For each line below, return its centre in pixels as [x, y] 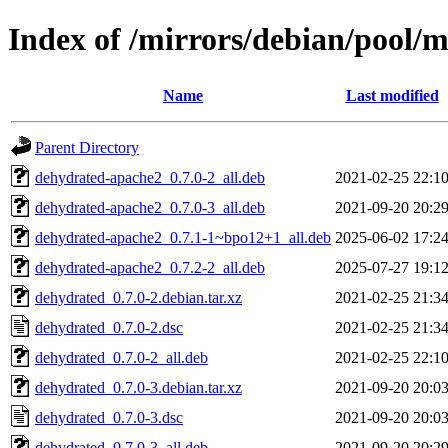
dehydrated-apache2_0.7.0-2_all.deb [150, 177]
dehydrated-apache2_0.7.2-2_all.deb [150, 267]
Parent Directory [87, 147]
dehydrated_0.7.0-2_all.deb [121, 357]
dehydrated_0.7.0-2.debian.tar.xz [138, 297]
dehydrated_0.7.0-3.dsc [109, 417]
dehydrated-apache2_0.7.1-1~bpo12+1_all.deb [183, 237]
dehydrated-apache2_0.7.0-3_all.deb [150, 207]
